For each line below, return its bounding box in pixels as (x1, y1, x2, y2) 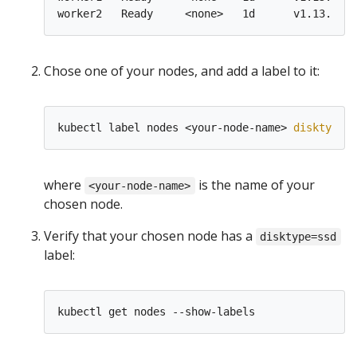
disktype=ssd (260, 230, 337, 243)
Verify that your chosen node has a (44, 227, 256, 245)
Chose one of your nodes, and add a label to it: (44, 62, 320, 80)
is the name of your (194, 176, 315, 194)
